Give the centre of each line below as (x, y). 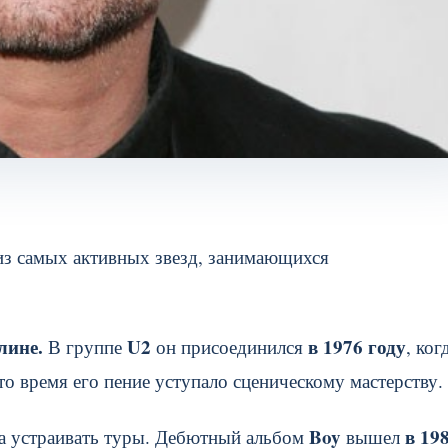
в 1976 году (357, 346)
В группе (85, 346)
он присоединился (229, 346)
